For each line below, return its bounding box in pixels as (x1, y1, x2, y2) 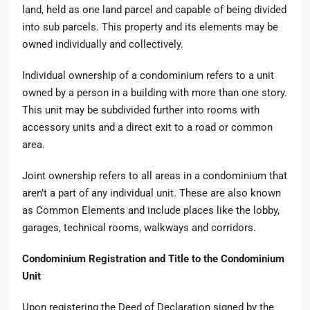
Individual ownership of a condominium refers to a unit (22, 69, 274, 82)
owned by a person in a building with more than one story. (22, 86, 287, 99)
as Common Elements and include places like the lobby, (22, 204, 280, 217)
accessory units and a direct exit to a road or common (22, 121, 273, 134)
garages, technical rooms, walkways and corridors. (22, 221, 259, 234)
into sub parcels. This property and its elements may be (22, 21, 278, 33)
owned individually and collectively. (22, 38, 186, 51)
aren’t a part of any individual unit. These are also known (22, 187, 281, 199)
